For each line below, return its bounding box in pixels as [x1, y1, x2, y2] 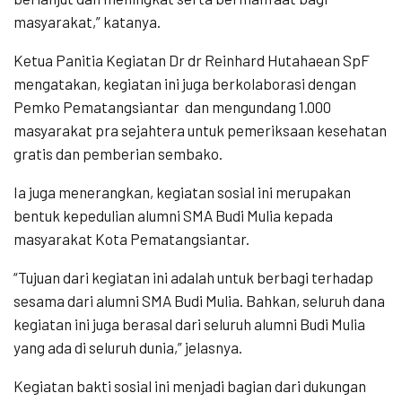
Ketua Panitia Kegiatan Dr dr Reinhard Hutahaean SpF [13, 51, 370, 70]
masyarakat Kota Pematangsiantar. [13, 230, 249, 249]
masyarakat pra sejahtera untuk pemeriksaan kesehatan [13, 121, 387, 140]
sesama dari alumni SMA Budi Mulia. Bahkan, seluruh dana [13, 292, 385, 310]
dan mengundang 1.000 [185, 98, 331, 117]
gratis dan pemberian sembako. [13, 144, 223, 163]
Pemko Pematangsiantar [13, 98, 179, 117]
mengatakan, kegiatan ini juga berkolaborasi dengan [13, 74, 356, 93]
